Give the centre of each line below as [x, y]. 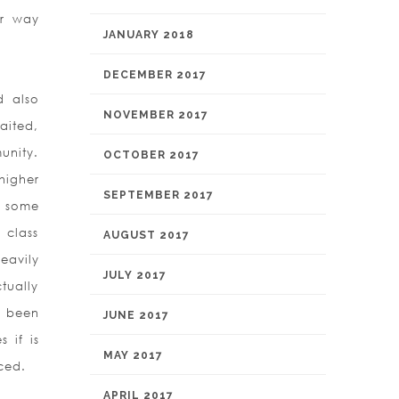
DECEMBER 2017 [155, 75]
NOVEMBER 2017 [156, 115]
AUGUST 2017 [147, 235]
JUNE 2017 [136, 315]
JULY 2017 [135, 275]
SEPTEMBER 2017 [159, 195]
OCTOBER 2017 [151, 155]
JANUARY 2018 [149, 35]
